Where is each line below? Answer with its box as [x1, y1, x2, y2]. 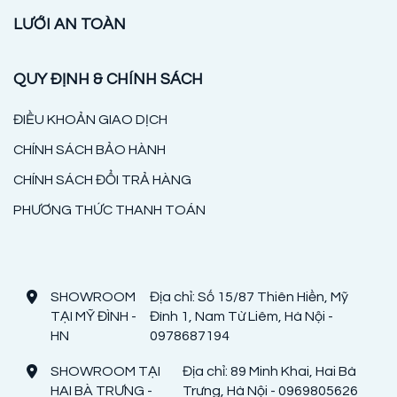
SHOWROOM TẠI [51, 363, 160, 378]
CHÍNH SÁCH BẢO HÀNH [13, 142, 166, 157]
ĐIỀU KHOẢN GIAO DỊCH [13, 112, 167, 127]
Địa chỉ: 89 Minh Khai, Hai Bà [182, 363, 356, 378]
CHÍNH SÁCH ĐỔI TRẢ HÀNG [13, 172, 191, 187]
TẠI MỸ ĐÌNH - [51, 308, 136, 323]
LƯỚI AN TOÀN [13, 15, 126, 33]
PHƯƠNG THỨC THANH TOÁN [13, 202, 206, 217]
